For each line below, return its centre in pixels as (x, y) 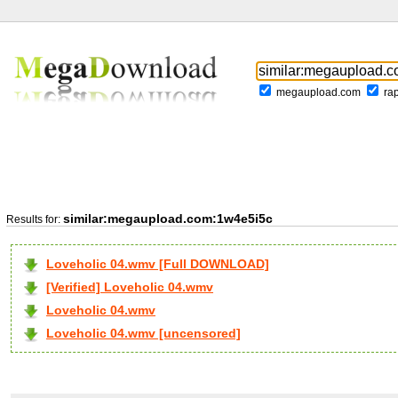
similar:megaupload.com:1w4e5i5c (168, 219)
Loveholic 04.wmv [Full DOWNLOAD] (158, 264)
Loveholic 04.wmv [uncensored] (143, 333)
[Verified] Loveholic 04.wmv (130, 287)
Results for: (35, 219)
